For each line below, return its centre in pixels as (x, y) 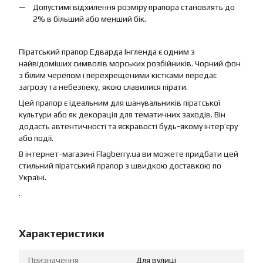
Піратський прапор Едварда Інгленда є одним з (107, 51)
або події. (36, 138)
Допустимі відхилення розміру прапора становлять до (134, 7)
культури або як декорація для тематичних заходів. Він (122, 114)
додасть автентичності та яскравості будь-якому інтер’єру (128, 126)
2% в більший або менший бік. (90, 19)
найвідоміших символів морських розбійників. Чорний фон (130, 63)
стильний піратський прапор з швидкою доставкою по (120, 165)
